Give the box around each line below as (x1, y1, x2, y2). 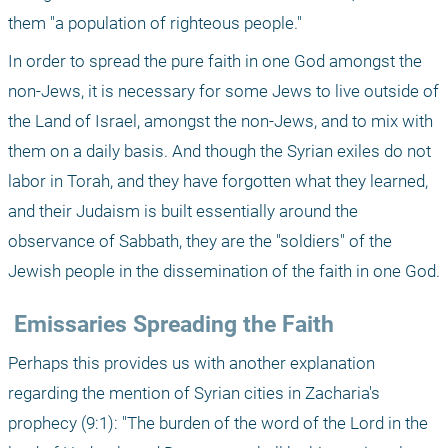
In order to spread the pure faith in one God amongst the (8, 51, 422, 72)
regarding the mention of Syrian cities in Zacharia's (8, 383, 380, 404)
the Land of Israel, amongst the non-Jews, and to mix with (8, 111, 433, 132)
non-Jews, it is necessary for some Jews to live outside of (8, 81, 439, 102)
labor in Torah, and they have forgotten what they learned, (8, 171, 428, 192)
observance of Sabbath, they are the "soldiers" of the (8, 231, 392, 252)
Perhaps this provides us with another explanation (8, 353, 375, 374)
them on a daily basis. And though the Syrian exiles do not (8, 141, 431, 162)
